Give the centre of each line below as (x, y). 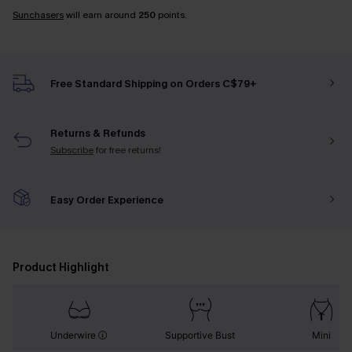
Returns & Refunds (98, 133)
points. (171, 15)
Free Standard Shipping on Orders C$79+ (154, 83)
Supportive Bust (200, 335)
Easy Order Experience (107, 200)
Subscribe (72, 150)
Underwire (75, 335)
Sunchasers (38, 15)
